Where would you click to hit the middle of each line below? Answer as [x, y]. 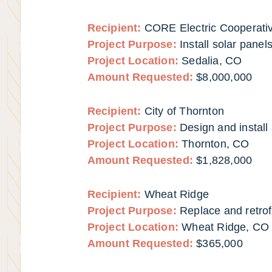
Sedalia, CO [212, 61]
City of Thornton [184, 111]
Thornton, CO [216, 144]
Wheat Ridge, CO [226, 227]
